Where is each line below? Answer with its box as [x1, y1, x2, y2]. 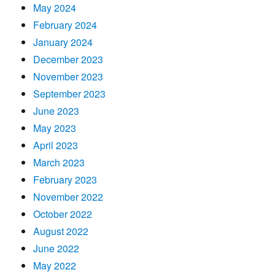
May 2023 [33, 120, 77, 135]
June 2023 [33, 103, 80, 118]
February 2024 [33, 17, 98, 32]
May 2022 [33, 258, 77, 273]
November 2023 [33, 69, 104, 83]
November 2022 [33, 189, 104, 204]
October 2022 [33, 206, 93, 221]
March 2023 [33, 155, 85, 169]
